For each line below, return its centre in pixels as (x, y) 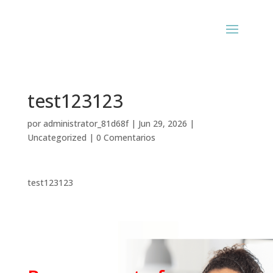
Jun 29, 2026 (162, 123)
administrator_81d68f (86, 123)
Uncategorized (57, 137)
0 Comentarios (126, 137)
